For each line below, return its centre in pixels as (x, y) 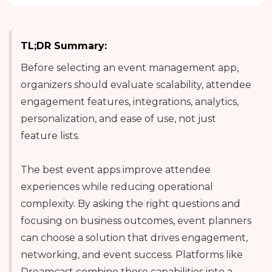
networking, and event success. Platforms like (132, 254)
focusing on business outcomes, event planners (136, 220)
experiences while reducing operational (117, 186)
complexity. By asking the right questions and (131, 203)
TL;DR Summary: (64, 46)
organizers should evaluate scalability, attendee (136, 84)
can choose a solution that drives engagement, (134, 237)
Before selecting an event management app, (130, 67)
